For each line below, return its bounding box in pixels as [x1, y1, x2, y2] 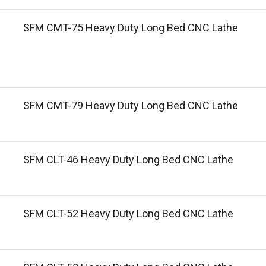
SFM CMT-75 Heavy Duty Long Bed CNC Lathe [23, 21, 238, 34]
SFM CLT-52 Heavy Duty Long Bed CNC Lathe [23, 207, 233, 220]
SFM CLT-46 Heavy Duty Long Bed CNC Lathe [23, 153, 233, 166]
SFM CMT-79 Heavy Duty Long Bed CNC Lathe [23, 99, 238, 112]
